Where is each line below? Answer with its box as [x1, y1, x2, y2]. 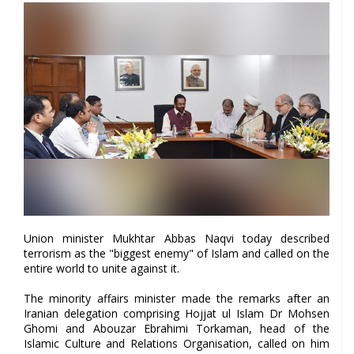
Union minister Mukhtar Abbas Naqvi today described [24, 230, 330, 246]
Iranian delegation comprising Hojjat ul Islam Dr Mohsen [24, 305, 330, 321]
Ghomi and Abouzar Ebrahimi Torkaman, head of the [24, 320, 330, 336]
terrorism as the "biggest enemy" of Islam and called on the [24, 245, 330, 261]
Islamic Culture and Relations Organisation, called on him [24, 335, 330, 351]
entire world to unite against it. [24, 260, 179, 276]
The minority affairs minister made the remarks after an [24, 290, 330, 306]
